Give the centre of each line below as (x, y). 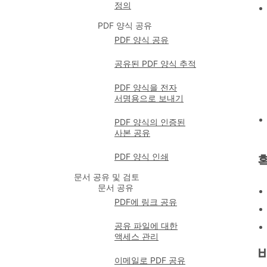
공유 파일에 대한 (146, 226)
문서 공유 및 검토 (107, 177)
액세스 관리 (136, 236)
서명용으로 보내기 (149, 98)
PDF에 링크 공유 (146, 202)
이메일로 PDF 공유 (150, 260)
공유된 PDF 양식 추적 (155, 63)
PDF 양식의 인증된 (150, 122)
